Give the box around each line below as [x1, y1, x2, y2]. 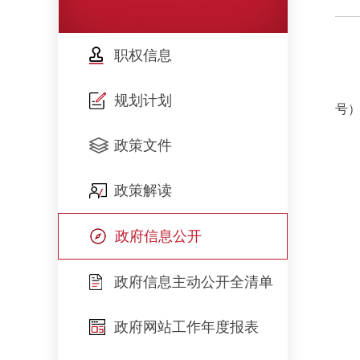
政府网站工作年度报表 [114, 319, 259, 335]
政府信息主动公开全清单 [114, 274, 273, 290]
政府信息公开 [115, 228, 202, 244]
